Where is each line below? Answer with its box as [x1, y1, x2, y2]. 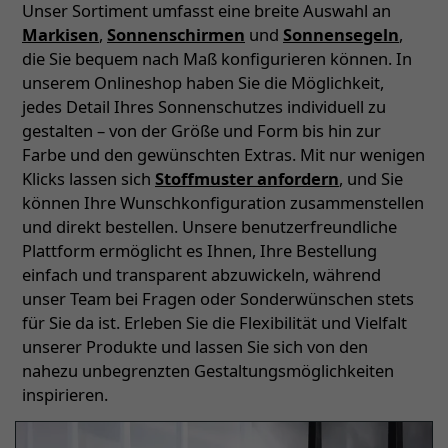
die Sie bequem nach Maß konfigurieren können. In [22, 47, 412, 70]
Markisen [22, 23, 99, 46]
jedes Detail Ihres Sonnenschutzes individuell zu [22, 95, 386, 118]
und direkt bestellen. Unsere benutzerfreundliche [22, 215, 397, 238]
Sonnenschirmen [107, 23, 245, 46]
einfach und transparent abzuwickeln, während [22, 263, 381, 286]
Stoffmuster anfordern [155, 167, 339, 190]
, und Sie [339, 167, 403, 190]
